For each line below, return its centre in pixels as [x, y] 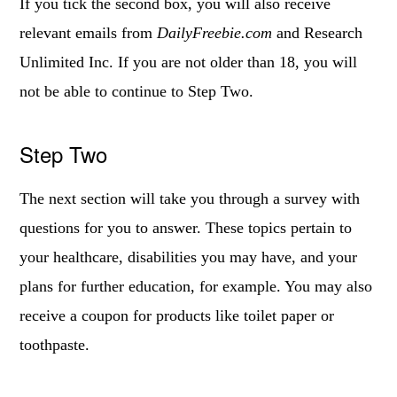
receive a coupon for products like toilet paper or [177, 315]
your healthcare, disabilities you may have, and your [189, 257]
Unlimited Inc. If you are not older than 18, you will [189, 62]
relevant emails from [89, 33]
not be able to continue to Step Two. [137, 91]
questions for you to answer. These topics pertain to [186, 228]
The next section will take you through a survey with [190, 198]
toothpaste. [55, 345]
